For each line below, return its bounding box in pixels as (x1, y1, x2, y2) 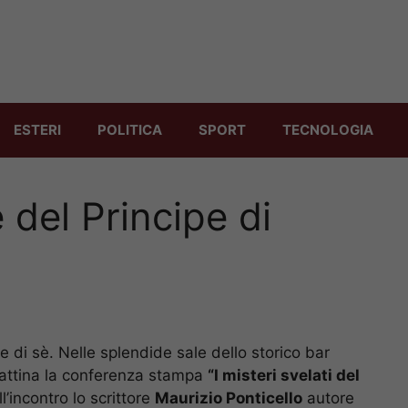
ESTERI (14, 120, 61, 138)
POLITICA (97, 120, 162, 138)
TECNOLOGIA (282, 120, 373, 138)
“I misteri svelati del (208, 365, 360, 384)
